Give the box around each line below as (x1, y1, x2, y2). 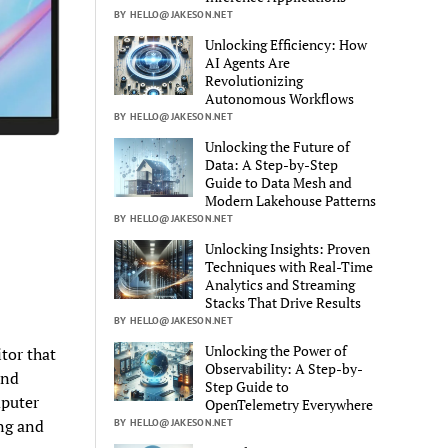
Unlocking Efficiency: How (205, 34, 368, 54)
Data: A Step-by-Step (205, 154, 339, 174)
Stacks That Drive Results (205, 292, 362, 312)
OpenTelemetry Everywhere (205, 394, 374, 414)
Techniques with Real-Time (205, 256, 374, 276)
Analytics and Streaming (205, 274, 356, 294)
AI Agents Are (205, 52, 291, 72)
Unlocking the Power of (205, 340, 348, 360)
